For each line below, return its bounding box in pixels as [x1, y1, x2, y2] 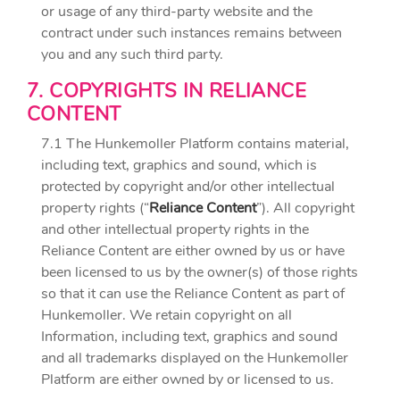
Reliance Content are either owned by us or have [41, 241, 345, 261]
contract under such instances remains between [41, 23, 342, 43]
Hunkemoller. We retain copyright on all [41, 305, 292, 325]
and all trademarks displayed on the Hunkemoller [41, 348, 348, 368]
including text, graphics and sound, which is [41, 155, 317, 175]
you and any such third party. [41, 45, 223, 64]
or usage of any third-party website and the [41, 2, 312, 21]
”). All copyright [256, 198, 354, 218]
